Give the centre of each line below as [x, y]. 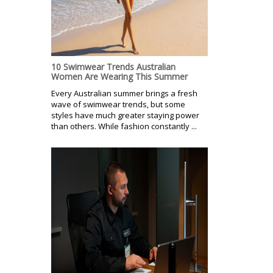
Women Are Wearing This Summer [119, 76]
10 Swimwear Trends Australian [113, 66]
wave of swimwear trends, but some [118, 104]
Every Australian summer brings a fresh [124, 93]
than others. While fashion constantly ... [124, 126]
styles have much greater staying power [125, 115]
